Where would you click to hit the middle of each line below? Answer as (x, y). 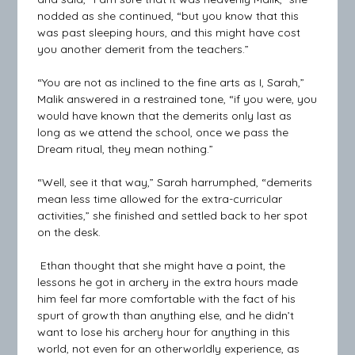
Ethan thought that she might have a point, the (162, 265)
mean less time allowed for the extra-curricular (160, 198)
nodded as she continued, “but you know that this (168, 15)
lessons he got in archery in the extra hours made (168, 282)
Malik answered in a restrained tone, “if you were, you (177, 99)
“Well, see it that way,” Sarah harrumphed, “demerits (175, 182)
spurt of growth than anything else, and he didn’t (166, 315)
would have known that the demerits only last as (165, 115)
